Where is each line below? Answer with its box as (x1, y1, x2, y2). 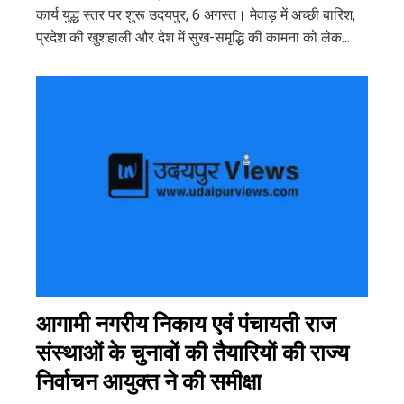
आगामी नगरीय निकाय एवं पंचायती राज (36, 310, 336, 337)
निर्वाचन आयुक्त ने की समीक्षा (36, 368, 262, 395)
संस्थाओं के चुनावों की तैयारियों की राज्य (36, 339, 349, 366)
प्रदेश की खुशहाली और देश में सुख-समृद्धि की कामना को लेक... (36, 28, 350, 46)
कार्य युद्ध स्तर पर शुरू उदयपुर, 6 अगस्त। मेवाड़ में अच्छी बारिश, (36, 5, 355, 23)
